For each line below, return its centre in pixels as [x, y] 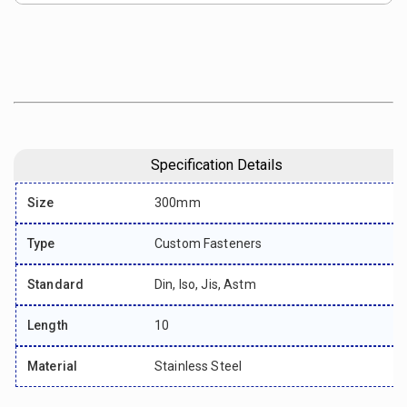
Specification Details [216, 165]
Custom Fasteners [208, 243]
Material [53, 366]
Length [48, 325]
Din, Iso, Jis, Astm [205, 284]
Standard [56, 284]
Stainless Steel [199, 366]
